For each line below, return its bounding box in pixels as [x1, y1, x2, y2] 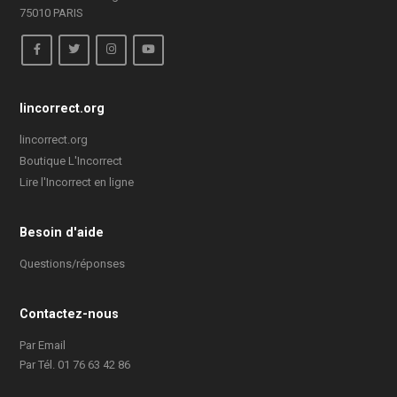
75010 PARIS [19, 5, 84, 19]
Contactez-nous [19, 306, 120, 321]
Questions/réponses [19, 256, 126, 270]
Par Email [19, 338, 66, 352]
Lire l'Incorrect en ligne [19, 175, 135, 189]
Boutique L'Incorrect [19, 153, 123, 167]
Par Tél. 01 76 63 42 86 [19, 357, 131, 371]
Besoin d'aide [19, 224, 105, 239]
